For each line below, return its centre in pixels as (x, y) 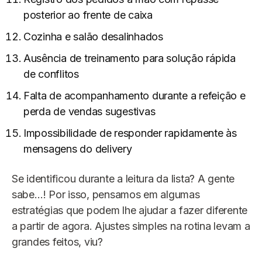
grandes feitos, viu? (57, 242)
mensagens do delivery (78, 149)
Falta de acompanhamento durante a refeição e (135, 96)
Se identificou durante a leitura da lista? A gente (123, 179)
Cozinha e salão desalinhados (93, 37)
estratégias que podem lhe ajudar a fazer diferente (130, 211)
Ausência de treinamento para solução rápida (130, 58)
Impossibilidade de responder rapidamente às (130, 133)
